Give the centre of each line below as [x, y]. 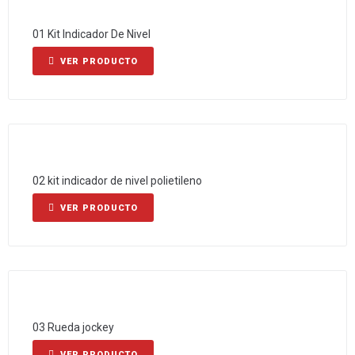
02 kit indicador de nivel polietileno [117, 181]
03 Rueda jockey [73, 327]
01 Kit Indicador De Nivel [92, 34]
